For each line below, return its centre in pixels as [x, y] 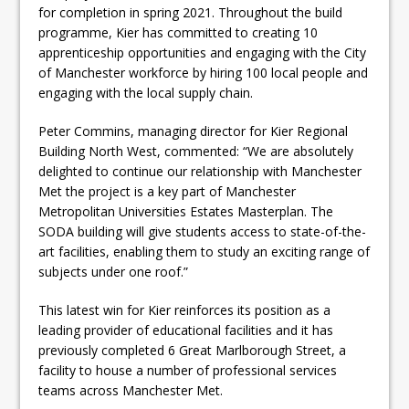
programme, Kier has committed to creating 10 [178, 32]
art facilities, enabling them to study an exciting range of [204, 252]
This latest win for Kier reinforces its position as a [185, 310]
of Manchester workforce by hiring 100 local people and [204, 73]
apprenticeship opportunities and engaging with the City [203, 52]
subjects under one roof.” [114, 272]
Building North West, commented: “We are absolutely [196, 151]
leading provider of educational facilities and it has [186, 330]
